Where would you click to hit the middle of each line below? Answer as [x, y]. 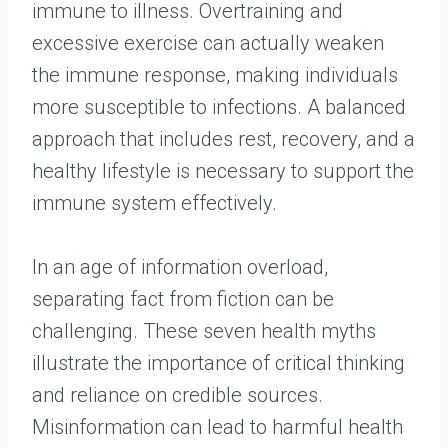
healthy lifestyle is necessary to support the [223, 171]
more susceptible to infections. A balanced [219, 107]
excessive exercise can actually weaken [208, 43]
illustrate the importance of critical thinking [218, 363]
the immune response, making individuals [215, 75]
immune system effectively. [154, 203]
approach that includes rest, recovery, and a [223, 139]
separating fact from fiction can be [183, 299]
